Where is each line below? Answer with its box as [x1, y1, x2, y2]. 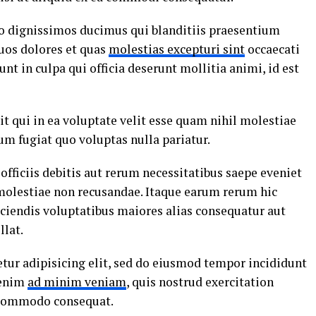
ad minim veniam [28, 274, 126, 290]
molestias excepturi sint [109, 41, 245, 57]
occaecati [245, 41, 300, 57]
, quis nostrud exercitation [126, 274, 274, 290]
